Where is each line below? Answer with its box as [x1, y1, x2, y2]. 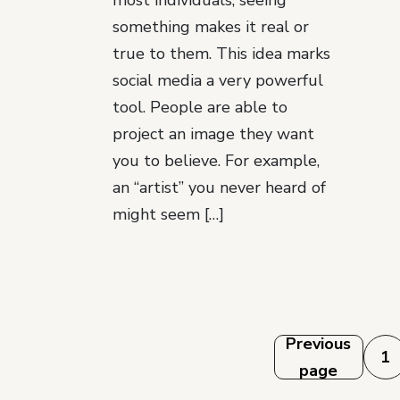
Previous [286, 333, 351, 354]
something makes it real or [112, 16, 309, 37]
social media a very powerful [112, 70, 323, 91]
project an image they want [112, 123, 314, 145]
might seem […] [112, 204, 224, 225]
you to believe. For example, [112, 150, 320, 171]
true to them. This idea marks [112, 43, 330, 64]
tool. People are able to [112, 96, 287, 118]
